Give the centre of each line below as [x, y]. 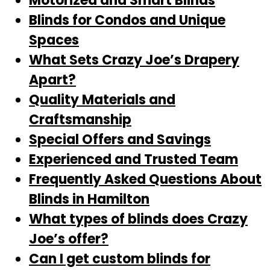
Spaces [54, 40]
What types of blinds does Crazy [138, 219]
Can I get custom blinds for [120, 259]
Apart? [52, 80]
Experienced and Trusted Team [133, 159]
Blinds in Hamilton [89, 199]
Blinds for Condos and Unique [127, 20]
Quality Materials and [102, 100]
